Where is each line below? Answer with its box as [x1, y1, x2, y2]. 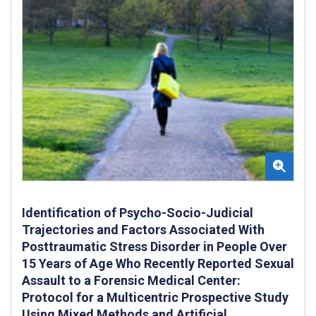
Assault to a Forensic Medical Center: [22, 273, 241, 288]
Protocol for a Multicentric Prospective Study [22, 290, 288, 305]
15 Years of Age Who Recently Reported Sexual [22, 256, 294, 272]
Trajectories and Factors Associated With [22, 222, 265, 238]
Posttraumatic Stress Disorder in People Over [22, 239, 287, 255]
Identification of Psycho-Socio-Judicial [22, 205, 253, 221]
